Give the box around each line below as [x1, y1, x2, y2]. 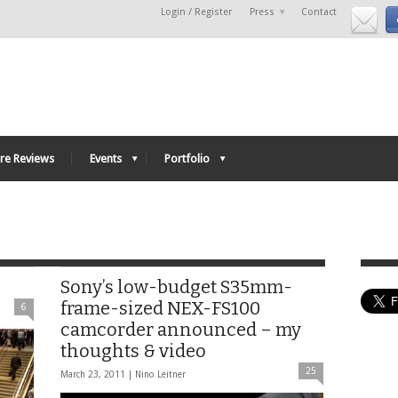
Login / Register [161, 6, 232, 18]
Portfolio [164, 152, 210, 165]
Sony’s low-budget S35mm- [60, 276, 292, 298]
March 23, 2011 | [60, 370, 135, 379]
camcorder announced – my [60, 319, 301, 340]
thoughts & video [60, 340, 206, 362]
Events [90, 152, 122, 165]
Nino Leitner [135, 370, 186, 379]
